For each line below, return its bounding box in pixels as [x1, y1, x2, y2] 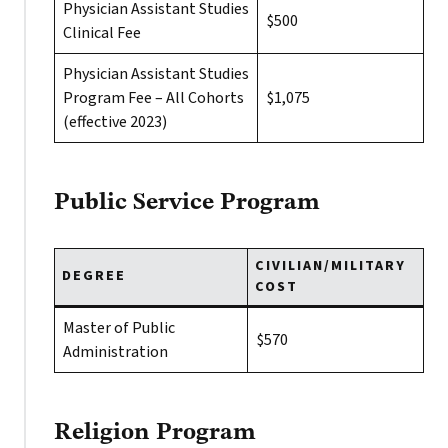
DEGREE [62, 266, 126, 286]
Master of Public [63, 317, 175, 339]
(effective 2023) [63, 111, 167, 133]
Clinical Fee [63, 22, 141, 44]
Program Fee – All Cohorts [63, 87, 244, 109]
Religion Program [54, 421, 256, 445]
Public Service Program [54, 191, 320, 215]
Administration [63, 341, 168, 363]
